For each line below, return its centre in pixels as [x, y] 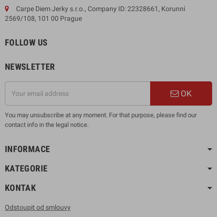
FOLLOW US [26, 42]
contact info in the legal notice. [47, 124]
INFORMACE [28, 149]
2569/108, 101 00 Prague [43, 18]
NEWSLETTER [30, 66]
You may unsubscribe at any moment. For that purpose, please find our [101, 115]
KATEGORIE [26, 168]
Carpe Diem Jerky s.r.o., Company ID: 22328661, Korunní [100, 8]
